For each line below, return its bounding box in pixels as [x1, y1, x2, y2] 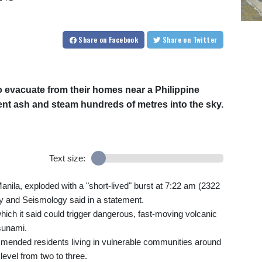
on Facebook [99, 34, 139, 44]
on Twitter [192, 34, 218, 44]
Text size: [49, 153, 85, 163]
